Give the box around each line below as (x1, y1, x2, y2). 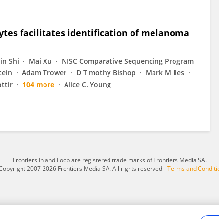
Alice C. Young (64, 80, 111, 89)
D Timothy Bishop (76, 68, 136, 77)
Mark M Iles (146, 68, 184, 77)
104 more (22, 80, 54, 89)
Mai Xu (29, 56, 52, 66)
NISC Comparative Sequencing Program (62, 56, 194, 66)
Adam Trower (22, 68, 66, 77)
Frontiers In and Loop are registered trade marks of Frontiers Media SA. (12, 156, 207, 164)
